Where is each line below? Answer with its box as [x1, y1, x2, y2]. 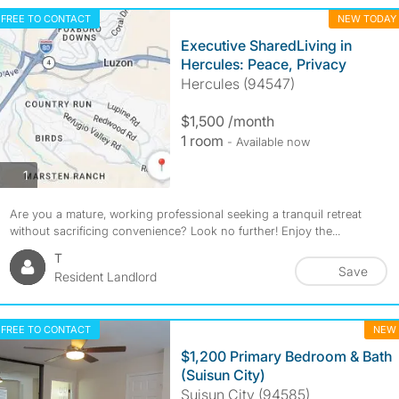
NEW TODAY [337, 12, 396, 25]
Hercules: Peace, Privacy [180, 55, 346, 73]
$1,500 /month [180, 112, 274, 130]
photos [27, 166, 67, 182]
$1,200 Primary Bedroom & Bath [180, 347, 392, 365]
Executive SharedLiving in [180, 37, 352, 54]
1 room [180, 132, 227, 150]
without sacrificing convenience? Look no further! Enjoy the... [9, 224, 340, 238]
